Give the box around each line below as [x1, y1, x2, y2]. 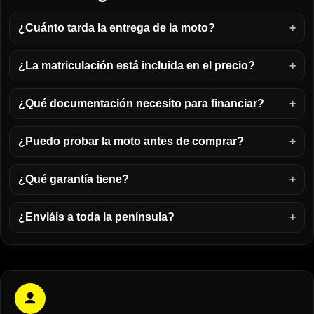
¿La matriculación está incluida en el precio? [18, 60, 255, 72]
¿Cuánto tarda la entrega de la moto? [18, 22, 215, 34]
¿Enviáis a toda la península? [18, 211, 175, 224]
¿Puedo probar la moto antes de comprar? [18, 135, 244, 148]
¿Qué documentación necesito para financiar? [18, 97, 264, 110]
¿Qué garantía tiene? [18, 173, 129, 186]
